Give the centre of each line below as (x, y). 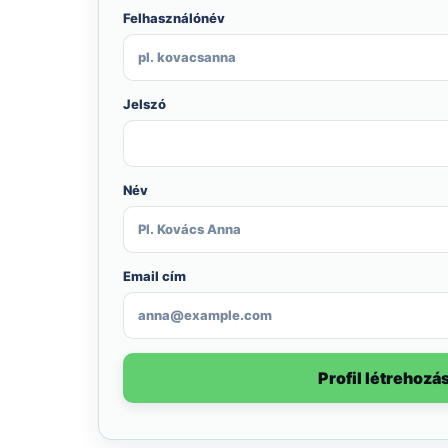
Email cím (154, 276)
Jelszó (144, 104)
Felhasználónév (174, 18)
